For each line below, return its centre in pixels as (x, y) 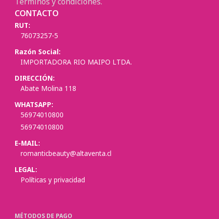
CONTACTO (37, 13)
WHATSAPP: (34, 104)
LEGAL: (26, 169)
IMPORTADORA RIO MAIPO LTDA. (76, 62)
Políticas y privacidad (53, 180)
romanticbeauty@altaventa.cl (66, 153)
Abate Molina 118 (48, 88)
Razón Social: (38, 52)
